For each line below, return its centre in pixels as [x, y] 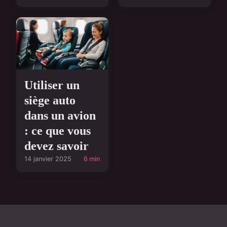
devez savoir [56, 146]
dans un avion [60, 116]
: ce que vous [58, 131]
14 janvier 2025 [48, 159]
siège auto [50, 101]
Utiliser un [52, 85]
